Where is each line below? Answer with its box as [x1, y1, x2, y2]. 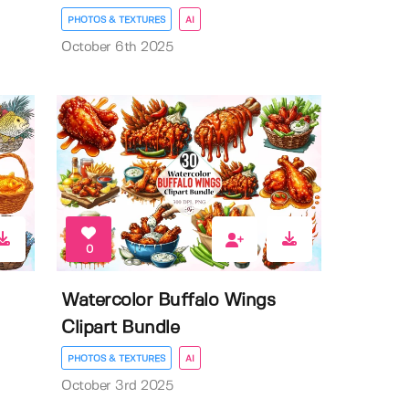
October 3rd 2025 [61, 380, 173, 393]
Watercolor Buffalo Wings [61, 292, 276, 310]
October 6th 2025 [61, 40, 173, 54]
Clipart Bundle [61, 320, 180, 338]
